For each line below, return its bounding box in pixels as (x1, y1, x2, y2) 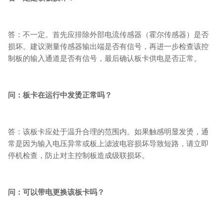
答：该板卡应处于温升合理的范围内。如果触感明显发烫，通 (8, 127, 209, 136)
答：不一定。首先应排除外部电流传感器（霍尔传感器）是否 (8, 30, 209, 39)
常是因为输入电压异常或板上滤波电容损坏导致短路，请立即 (8, 139, 209, 148)
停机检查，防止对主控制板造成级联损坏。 (8, 151, 149, 160)
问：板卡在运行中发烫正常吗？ (8, 91, 112, 99)
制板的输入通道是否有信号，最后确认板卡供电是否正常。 (8, 54, 201, 62)
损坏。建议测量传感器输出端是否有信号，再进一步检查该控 (8, 42, 209, 51)
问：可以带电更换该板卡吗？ (8, 188, 105, 196)
